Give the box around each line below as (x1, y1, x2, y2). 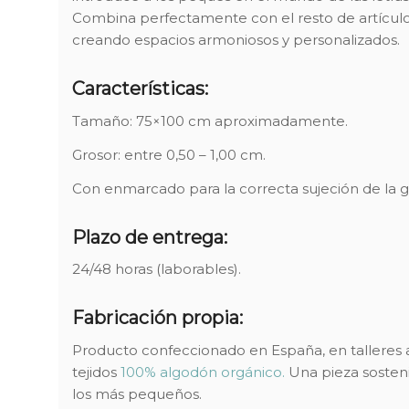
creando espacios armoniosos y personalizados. (71, 31, 400, 49)
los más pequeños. (71, 385, 202, 404)
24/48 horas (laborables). (71, 260, 241, 278)
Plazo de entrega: (71, 225, 227, 248)
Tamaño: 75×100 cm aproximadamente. (71, 112, 348, 131)
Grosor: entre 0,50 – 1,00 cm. (71, 145, 266, 163)
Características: (71, 78, 208, 100)
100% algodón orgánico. (120, 363, 285, 382)
